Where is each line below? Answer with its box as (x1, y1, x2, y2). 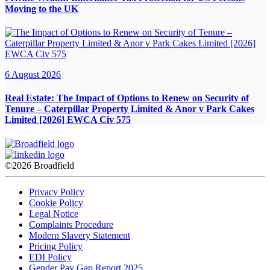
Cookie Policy (29, 197, 83, 208)
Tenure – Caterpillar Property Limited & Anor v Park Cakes (5, 104, 254, 115)
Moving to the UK (5, 3, 78, 14)
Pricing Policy (29, 240, 83, 251)
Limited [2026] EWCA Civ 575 (5, 115, 131, 125)
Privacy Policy (29, 186, 84, 197)
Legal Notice (29, 208, 78, 219)
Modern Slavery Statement (29, 230, 130, 240)
